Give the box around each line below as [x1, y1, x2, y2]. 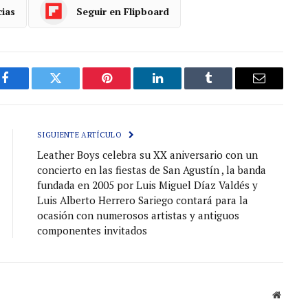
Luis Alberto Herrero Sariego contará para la [37, 193, 248, 208]
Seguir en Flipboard [76, 4, 169, 18]
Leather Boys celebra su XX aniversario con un [37, 148, 258, 162]
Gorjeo [54, 82, 89, 95]
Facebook [3, 82, 52, 95]
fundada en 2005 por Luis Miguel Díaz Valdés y [37, 178, 258, 192]
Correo [258, 82, 293, 95]
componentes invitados [37, 223, 147, 238]
